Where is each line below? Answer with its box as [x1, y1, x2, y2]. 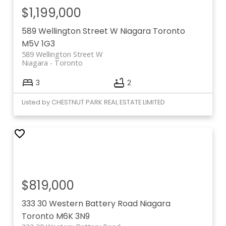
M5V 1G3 [21, 37, 55, 49]
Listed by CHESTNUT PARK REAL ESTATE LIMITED [21, 98, 165, 107]
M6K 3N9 [55, 210, 90, 222]
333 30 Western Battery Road [21, 198, 140, 210]
